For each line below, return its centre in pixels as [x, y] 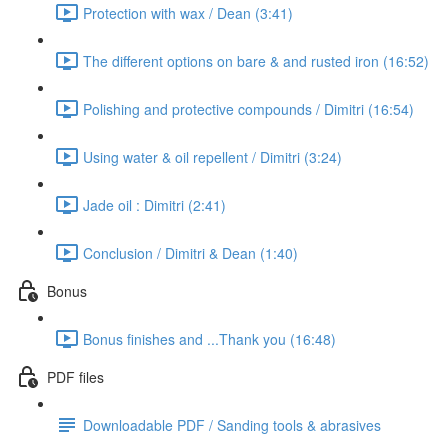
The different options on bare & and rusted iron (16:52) [256, 60]
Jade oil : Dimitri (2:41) [154, 204]
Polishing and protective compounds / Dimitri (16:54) [248, 108]
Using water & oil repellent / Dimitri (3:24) [212, 156]
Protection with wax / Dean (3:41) [188, 12]
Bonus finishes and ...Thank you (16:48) [209, 338]
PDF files [75, 376]
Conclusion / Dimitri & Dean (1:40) [190, 252]
